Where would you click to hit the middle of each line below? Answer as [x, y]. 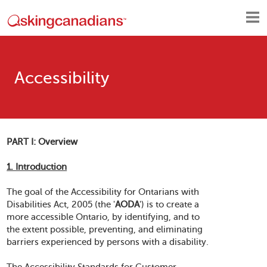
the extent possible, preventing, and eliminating [105, 229]
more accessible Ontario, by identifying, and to [103, 217]
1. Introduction [37, 167]
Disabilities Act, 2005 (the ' [61, 204]
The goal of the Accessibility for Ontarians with [103, 192]
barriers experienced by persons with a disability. [108, 242]
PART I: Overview [42, 142]
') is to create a [170, 204]
